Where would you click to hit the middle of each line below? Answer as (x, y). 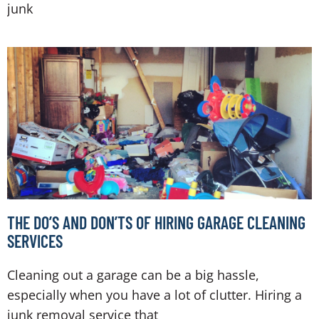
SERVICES (35, 241)
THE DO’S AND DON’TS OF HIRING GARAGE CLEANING (156, 223)
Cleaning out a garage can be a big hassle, (133, 275)
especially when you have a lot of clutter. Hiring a (155, 295)
